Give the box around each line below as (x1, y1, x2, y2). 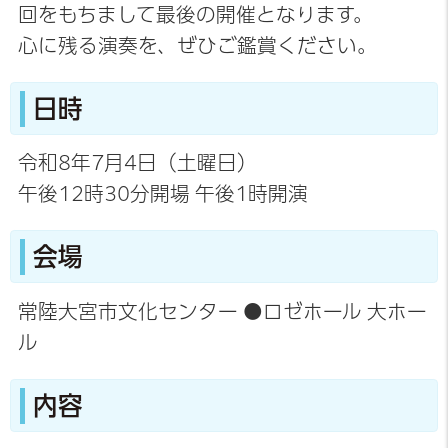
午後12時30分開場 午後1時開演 (17, 184, 308, 204)
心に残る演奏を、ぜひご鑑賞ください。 (17, 35, 377, 55)
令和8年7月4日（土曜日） (17, 153, 257, 173)
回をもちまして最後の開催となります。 (17, 4, 373, 24)
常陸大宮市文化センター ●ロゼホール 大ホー (17, 301, 427, 321)
